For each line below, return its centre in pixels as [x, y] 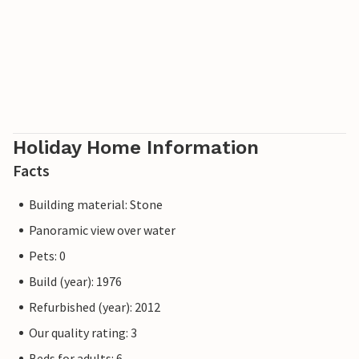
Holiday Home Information [136, 147]
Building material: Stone [96, 204]
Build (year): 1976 [75, 281]
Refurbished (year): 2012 [95, 307]
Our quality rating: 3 [83, 333]
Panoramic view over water [102, 230]
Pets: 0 [47, 256]
